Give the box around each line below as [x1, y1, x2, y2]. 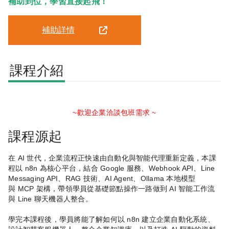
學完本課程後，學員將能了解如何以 [8, 215, 125, 224]
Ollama [140, 174, 167, 183]
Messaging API [8, 174, 58, 183]
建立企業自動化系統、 [142, 215, 215, 224]
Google [98, 164, 127, 173]
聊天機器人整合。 [34, 195, 93, 203]
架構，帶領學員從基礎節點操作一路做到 [36, 185, 167, 193]
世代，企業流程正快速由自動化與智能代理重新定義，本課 [27, 154, 216, 163]
